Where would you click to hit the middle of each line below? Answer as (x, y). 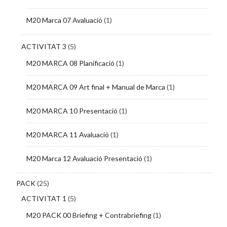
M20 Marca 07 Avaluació (64, 20)
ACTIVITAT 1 (44, 199)
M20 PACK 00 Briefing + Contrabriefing (89, 215)
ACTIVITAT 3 (44, 47)
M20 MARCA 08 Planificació (70, 63)
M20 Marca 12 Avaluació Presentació (84, 159)
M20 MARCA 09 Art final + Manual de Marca (96, 87)
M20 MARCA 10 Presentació (72, 111)
